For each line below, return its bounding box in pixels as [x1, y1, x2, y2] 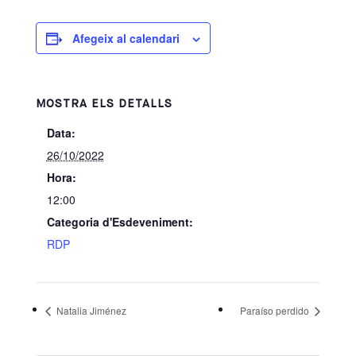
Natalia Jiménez [53, 303, 126, 317]
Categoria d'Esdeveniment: [46, 214, 193, 230]
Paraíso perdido [240, 303, 312, 317]
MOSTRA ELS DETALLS [35, 99, 172, 110]
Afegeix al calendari [72, 30, 180, 46]
